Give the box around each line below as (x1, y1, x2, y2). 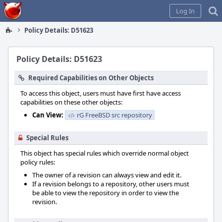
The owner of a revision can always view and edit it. (32, 170, 181, 179)
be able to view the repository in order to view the (32, 188, 179, 197)
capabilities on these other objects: (20, 98, 122, 107)
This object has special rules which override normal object (20, 149, 189, 158)
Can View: (32, 111, 63, 119)
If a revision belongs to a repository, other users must (32, 179, 189, 188)
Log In (176, 6, 195, 15)
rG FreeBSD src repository (77, 111, 152, 119)
